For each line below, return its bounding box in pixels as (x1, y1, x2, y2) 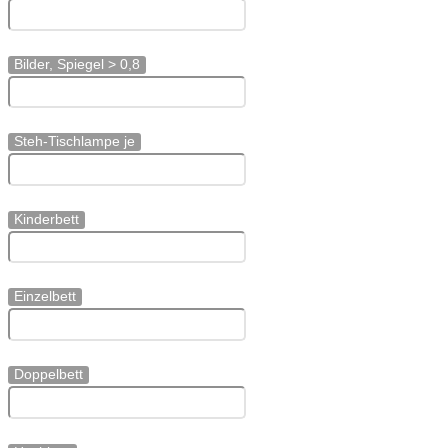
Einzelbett (14, 288, 76, 305)
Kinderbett (14, 210, 79, 227)
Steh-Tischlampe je (14, 133, 135, 150)
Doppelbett (14, 366, 83, 383)
